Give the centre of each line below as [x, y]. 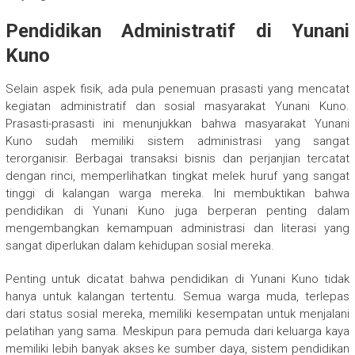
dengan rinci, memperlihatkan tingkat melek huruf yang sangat [177, 176]
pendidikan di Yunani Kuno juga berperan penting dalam [177, 211]
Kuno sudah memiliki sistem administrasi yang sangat [177, 141]
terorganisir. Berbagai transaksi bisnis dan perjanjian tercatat [177, 159]
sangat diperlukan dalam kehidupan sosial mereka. [139, 246]
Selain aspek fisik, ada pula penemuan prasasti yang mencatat [177, 89]
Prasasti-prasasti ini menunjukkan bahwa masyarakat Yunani [177, 124]
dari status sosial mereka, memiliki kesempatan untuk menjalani [177, 314]
